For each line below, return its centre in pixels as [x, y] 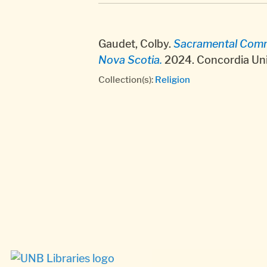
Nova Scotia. [130, 60]
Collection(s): [127, 79]
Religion [173, 79]
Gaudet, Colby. [136, 44]
